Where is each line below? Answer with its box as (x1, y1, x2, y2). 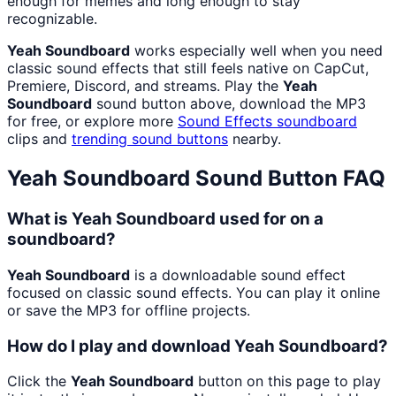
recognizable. (7, 10, 97, 28)
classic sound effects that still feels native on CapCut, (7, 59, 369, 78)
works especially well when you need (130, 42, 383, 60)
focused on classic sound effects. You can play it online (7, 283, 380, 301)
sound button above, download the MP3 (92, 95, 366, 113)
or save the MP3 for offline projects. (7, 301, 250, 319)
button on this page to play (194, 372, 381, 391)
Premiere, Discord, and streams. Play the (7, 77, 283, 95)
